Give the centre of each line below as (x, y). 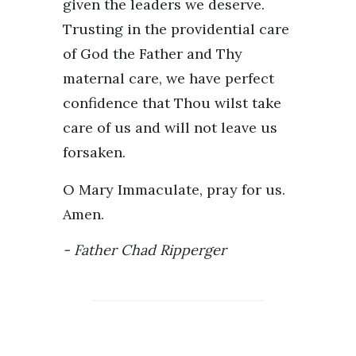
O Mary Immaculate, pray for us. (174, 189)
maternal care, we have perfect (168, 78)
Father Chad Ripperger (150, 250)
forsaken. (94, 152)
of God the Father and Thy (153, 53)
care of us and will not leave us (170, 127)
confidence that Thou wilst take (172, 103)
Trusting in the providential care (176, 29)
